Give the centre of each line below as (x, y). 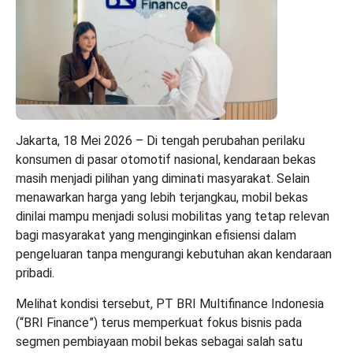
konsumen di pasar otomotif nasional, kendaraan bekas (166, 159)
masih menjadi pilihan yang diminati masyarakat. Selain (163, 178)
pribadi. (35, 273)
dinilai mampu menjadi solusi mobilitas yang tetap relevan (173, 216)
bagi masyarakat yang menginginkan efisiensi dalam (156, 235)
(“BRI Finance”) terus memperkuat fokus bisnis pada (159, 322)
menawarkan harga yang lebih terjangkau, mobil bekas (162, 197)
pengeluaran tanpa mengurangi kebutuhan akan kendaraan (174, 254)
